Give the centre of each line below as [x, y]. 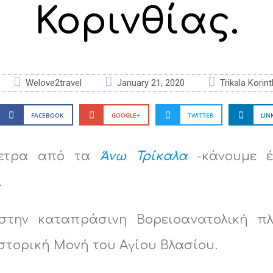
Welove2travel [53, 83]
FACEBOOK [48, 115]
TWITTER [200, 115]
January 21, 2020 [151, 83]
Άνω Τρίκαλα [144, 157]
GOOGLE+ [126, 115]
